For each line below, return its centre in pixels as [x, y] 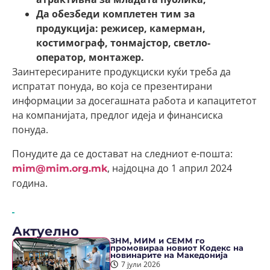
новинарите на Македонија [169, 255]
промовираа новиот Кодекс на [177, 248]
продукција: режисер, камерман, [121, 28]
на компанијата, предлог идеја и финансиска [118, 115]
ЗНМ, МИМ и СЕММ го [158, 241]
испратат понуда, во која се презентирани [112, 86]
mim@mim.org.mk [60, 168]
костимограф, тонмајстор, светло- [123, 43]
